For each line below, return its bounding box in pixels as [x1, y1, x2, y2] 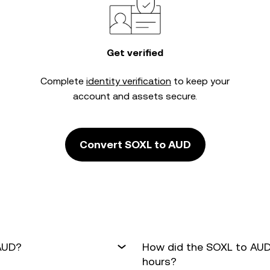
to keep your [171, 75, 230, 87]
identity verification [86, 75, 171, 87]
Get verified [107, 47, 163, 58]
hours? [142, 255, 177, 268]
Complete [40, 75, 86, 87]
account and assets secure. [73, 90, 197, 102]
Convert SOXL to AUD [79, 138, 191, 151]
